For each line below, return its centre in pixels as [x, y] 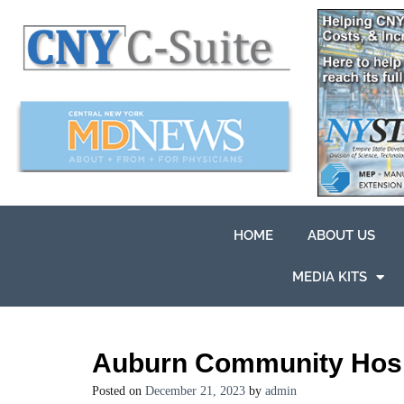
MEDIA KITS [330, 277]
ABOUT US [341, 236]
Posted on [119, 391]
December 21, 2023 [195, 391]
